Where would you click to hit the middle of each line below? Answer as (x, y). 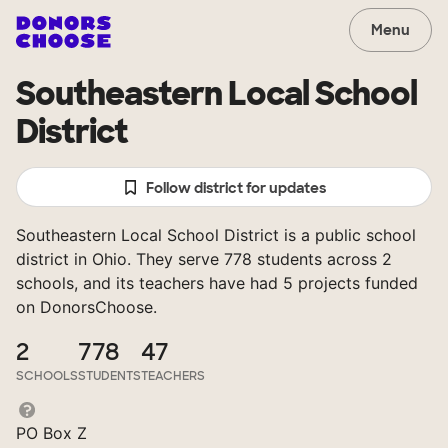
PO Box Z (51, 433)
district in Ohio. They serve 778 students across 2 (204, 259)
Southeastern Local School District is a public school (216, 235)
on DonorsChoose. (86, 307)
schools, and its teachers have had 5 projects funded (217, 283)
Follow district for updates (236, 188)
